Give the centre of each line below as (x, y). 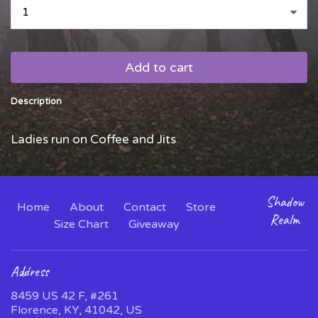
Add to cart (159, 67)
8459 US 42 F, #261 (65, 296)
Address (30, 271)
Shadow (285, 202)
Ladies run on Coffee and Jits (93, 139)
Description (36, 101)
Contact (145, 207)
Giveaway (154, 224)
